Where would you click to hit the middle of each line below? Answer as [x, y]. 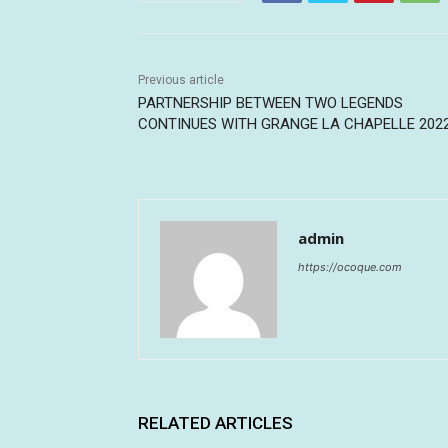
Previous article [181, 79]
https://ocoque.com [350, 266]
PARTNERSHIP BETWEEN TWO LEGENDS [270, 102]
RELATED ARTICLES [215, 422]
